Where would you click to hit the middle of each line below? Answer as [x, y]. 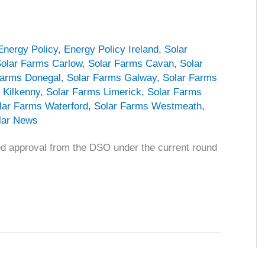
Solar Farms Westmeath [148, 106]
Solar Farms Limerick [94, 92]
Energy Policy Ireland [111, 49]
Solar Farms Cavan [131, 63]
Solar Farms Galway [112, 77]
